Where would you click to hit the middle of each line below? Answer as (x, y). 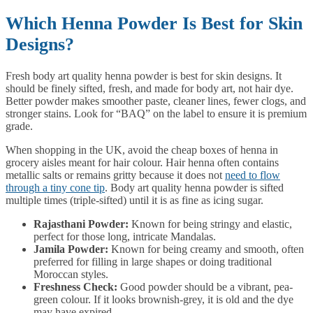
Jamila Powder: (71, 249)
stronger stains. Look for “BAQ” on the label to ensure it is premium (156, 114)
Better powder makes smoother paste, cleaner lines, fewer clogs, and (156, 101)
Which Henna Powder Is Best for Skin (154, 23)
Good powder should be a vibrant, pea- (205, 287)
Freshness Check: (75, 287)
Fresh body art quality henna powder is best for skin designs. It (144, 76)
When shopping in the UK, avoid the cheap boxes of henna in (142, 150)
